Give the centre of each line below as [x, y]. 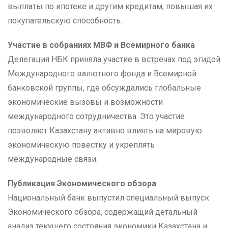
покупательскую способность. [65, 21]
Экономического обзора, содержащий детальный [103, 212]
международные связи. [53, 159]
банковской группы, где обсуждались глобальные [104, 88]
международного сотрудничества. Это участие [96, 116]
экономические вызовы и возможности [85, 102]
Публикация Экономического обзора [82, 183]
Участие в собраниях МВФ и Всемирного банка [101, 45]
